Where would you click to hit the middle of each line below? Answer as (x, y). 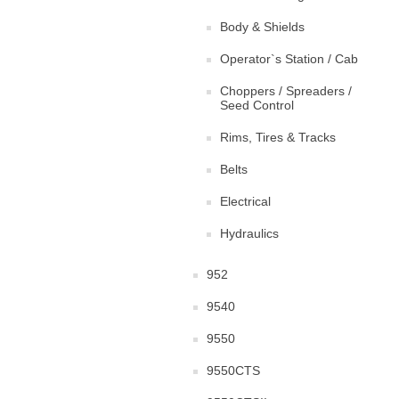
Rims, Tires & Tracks (278, 137)
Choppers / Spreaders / (286, 91)
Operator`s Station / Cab (289, 59)
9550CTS (233, 370)
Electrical (245, 201)
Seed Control (257, 105)
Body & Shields (262, 27)
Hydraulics (249, 233)
